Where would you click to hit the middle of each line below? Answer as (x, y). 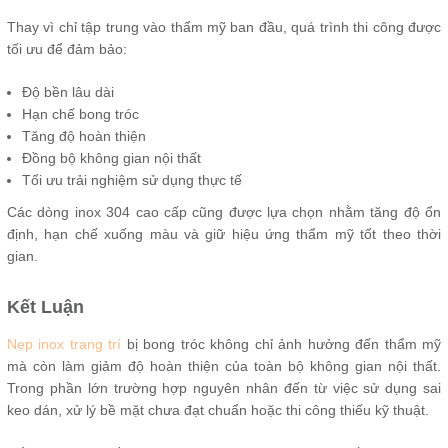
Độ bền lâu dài (68, 91)
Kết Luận (45, 306)
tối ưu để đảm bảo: (67, 48)
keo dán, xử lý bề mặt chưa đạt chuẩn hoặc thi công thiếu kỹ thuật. (218, 409)
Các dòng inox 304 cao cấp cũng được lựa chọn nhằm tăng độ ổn (224, 211)
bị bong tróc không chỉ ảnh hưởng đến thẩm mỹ (284, 343)
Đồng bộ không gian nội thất (111, 157)
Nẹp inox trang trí (67, 343)
